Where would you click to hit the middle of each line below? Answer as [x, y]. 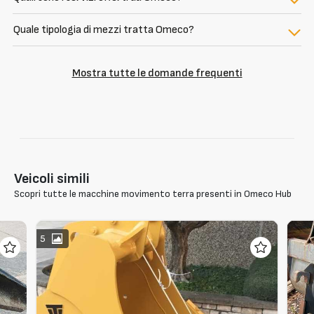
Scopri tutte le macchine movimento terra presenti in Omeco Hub [152, 194]
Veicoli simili [52, 179]
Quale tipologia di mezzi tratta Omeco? [104, 30]
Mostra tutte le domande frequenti [157, 74]
